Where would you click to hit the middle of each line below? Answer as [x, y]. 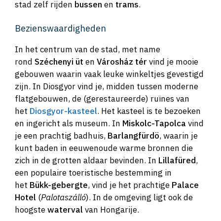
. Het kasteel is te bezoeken [149, 111]
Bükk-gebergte [59, 185]
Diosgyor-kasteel [63, 111]
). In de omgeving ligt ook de [139, 198]
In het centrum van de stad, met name [88, 50]
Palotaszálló [63, 198]
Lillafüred [177, 161]
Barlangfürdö [133, 136]
